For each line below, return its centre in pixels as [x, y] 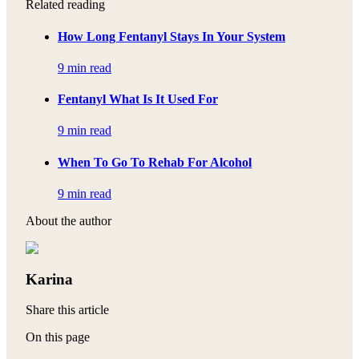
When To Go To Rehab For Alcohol [155, 162]
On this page [58, 337]
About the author [69, 220]
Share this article [67, 310]
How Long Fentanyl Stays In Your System [171, 36]
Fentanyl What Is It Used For [138, 99]
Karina [49, 279]
